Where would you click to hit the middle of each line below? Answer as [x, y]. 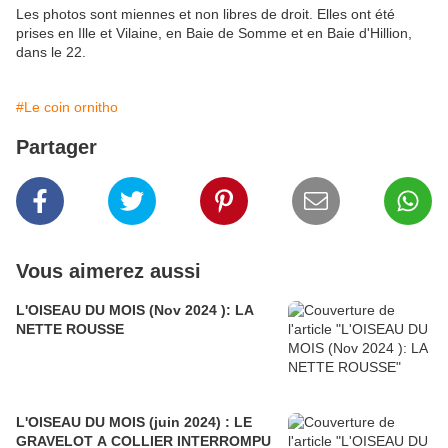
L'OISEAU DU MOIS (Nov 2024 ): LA [135, 310]
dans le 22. [51, 52]
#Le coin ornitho [67, 107]
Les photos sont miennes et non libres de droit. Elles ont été [205, 14]
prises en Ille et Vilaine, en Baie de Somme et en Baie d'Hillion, [214, 33]
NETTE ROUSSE [70, 329]
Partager [56, 147]
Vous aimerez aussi [108, 271]
